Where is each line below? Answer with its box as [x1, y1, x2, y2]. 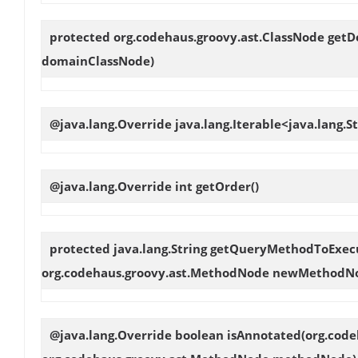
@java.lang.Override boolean [50, 327, 227, 344]
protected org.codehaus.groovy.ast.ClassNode [50, 29, 328, 46]
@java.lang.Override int [50, 177, 196, 194]
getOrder [196, 177, 251, 194]
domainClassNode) [42, 53, 154, 70]
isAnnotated [227, 327, 301, 344]
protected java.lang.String [50, 240, 210, 257]
